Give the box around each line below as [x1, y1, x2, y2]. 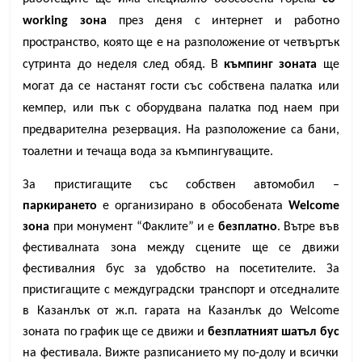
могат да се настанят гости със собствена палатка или [23, 80, 339, 94]
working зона [23, 15, 119, 28]
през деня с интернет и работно [118, 15, 339, 28]
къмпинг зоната [224, 58, 318, 72]
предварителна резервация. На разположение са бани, [23, 124, 339, 137]
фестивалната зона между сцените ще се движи [23, 242, 339, 255]
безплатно [217, 221, 277, 234]
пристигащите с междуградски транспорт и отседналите [23, 284, 339, 297]
